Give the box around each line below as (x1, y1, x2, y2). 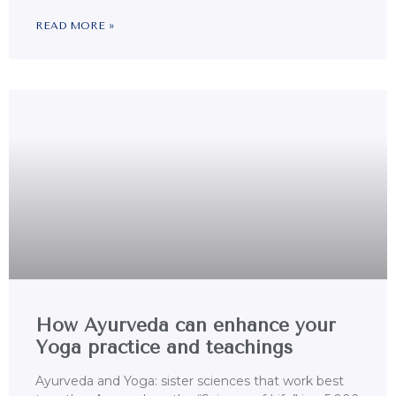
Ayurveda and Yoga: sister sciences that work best (35, 373, 344, 390)
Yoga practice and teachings (35, 337, 293, 359)
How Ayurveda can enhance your (35, 315, 336, 337)
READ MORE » (35, 19, 114, 33)
